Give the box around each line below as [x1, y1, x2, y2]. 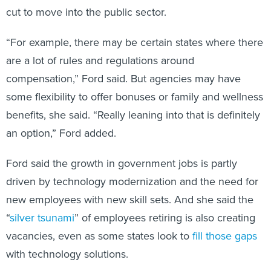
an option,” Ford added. [6, 125, 116, 142]
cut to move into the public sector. [6, 4, 166, 21]
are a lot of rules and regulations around [6, 53, 194, 69]
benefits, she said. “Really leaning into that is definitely [6, 107, 260, 123]
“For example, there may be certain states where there [6, 34, 263, 51]
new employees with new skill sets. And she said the [6, 192, 253, 208]
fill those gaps [192, 228, 257, 244]
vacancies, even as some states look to [6, 228, 192, 244]
